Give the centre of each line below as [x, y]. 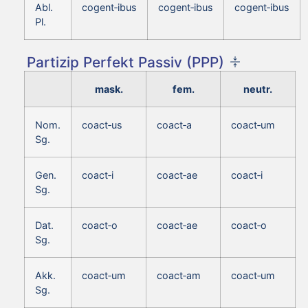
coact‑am [179, 275]
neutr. [258, 89]
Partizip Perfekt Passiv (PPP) [125, 62]
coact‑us [102, 124]
